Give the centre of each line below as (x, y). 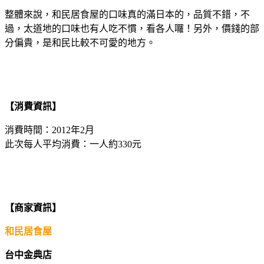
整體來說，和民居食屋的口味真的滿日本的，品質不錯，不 (127, 15)
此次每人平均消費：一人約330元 (73, 144)
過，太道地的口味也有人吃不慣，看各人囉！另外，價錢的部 (132, 29)
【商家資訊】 (33, 208)
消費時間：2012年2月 (49, 130)
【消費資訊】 (33, 107)
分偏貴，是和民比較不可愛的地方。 (80, 43)
